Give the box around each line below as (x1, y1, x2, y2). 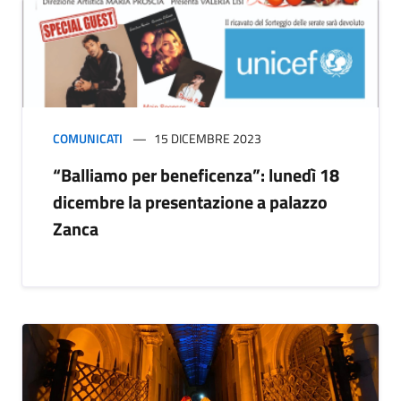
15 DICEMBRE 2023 (154, 129, 261, 149)
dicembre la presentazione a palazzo (53, 188, 328, 217)
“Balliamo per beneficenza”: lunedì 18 (53, 161, 339, 190)
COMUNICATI (53, 129, 123, 149)
